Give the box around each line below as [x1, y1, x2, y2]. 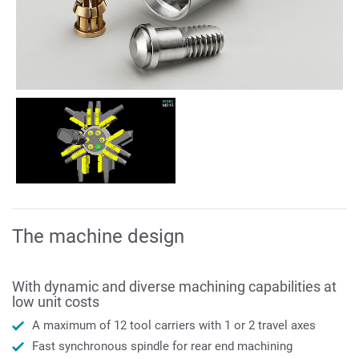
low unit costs [12, 292, 99, 310]
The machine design [12, 224, 184, 248]
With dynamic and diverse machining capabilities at [12, 277, 337, 295]
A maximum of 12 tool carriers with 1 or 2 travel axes [32, 318, 316, 333]
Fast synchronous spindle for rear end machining [32, 339, 292, 354]
